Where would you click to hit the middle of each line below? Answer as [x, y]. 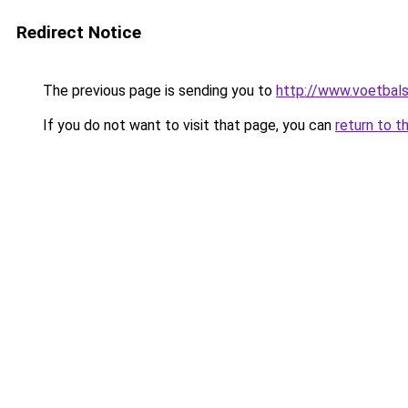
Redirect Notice [79, 32]
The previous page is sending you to [158, 91]
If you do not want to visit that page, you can [187, 125]
